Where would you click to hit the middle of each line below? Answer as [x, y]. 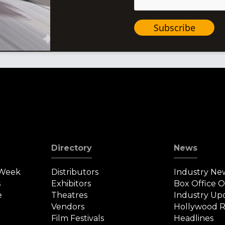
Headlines [193, 218]
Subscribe [174, 27]
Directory [72, 148]
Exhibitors [71, 184]
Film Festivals [78, 218]
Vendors [68, 207]
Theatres [70, 195]
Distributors [75, 172]
